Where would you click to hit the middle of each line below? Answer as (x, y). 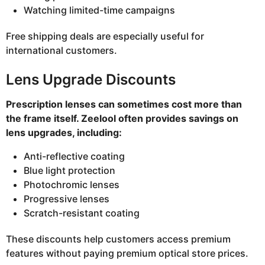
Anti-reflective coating (74, 156)
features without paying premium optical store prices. (127, 253)
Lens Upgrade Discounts (91, 80)
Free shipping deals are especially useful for (105, 36)
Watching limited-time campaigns (99, 10)
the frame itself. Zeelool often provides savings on (122, 118)
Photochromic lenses (72, 184)
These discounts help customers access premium (118, 239)
